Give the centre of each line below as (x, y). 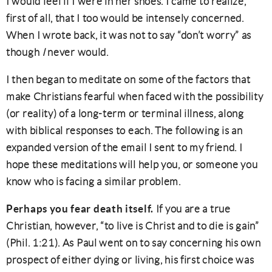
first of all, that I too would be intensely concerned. (125, 18)
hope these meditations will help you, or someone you (132, 165)
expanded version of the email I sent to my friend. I (124, 148)
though (24, 52)
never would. (77, 52)
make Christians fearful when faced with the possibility (135, 97)
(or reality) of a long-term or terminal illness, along (125, 114)
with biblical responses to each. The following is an (124, 131)
